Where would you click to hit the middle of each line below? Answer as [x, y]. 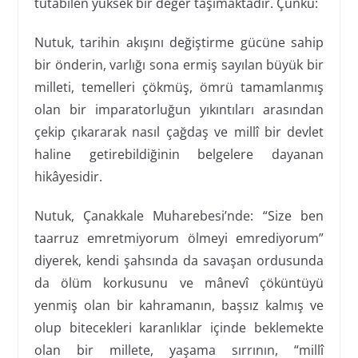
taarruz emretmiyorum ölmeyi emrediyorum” [179, 238]
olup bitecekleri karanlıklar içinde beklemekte [179, 327]
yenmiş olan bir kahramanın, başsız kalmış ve [179, 305]
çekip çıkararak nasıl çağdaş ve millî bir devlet [179, 131]
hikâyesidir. [68, 176]
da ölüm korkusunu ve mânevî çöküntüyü [179, 282]
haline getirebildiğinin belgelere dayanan [179, 154]
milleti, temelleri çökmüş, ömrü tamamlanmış [179, 87]
